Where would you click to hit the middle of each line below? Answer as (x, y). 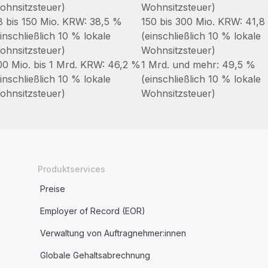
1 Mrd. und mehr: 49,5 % (198, 65)
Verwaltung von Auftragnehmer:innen (113, 233)
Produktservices (71, 169)
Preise (52, 189)
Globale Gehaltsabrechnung (95, 255)
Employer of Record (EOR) (92, 211)
